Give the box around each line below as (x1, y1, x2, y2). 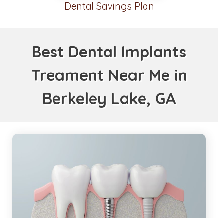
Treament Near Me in (31, 65, 187, 85)
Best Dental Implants (32, 42, 186, 62)
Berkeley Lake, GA (42, 89, 176, 109)
